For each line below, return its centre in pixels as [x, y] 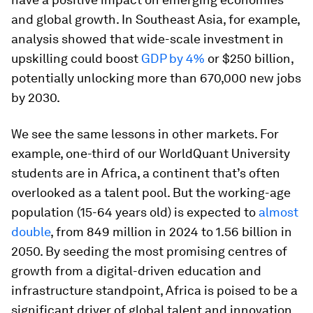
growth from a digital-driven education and [136, 271]
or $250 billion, [249, 58]
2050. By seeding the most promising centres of [149, 251]
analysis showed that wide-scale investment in [147, 39]
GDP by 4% [173, 58]
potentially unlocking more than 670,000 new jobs [156, 78]
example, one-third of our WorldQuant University [151, 153]
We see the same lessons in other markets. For [145, 134]
